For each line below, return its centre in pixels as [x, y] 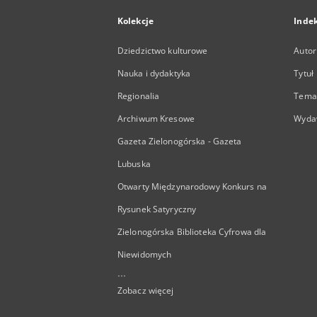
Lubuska [134, 164]
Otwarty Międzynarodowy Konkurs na [192, 186]
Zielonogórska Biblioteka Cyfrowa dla [192, 232]
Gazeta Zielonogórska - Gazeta [180, 141]
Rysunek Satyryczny [157, 209]
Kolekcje [136, 21]
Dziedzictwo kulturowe [163, 51]
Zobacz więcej [146, 290]
